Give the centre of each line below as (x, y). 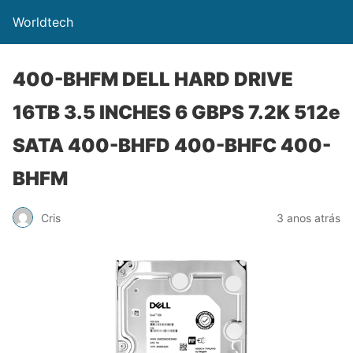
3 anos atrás (308, 217)
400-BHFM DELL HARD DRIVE (153, 79)
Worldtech (43, 22)
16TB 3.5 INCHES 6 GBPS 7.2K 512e (176, 112)
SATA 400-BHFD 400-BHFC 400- (172, 145)
